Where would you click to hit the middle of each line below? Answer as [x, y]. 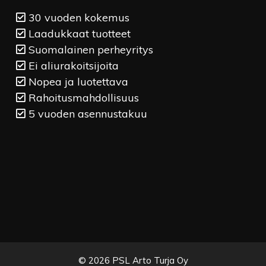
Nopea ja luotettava [77, 82]
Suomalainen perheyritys [89, 50]
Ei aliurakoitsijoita [72, 66]
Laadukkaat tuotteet [78, 34]
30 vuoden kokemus [77, 18]
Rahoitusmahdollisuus [82, 98]
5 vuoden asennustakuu [86, 114]
